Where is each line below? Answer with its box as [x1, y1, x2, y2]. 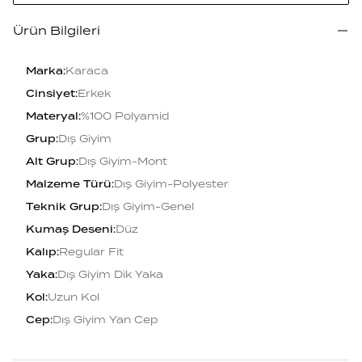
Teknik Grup [26, 200, 99, 213]
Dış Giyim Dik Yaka [57, 268, 163, 281]
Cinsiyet [26, 87, 75, 100]
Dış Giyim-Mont [78, 155, 167, 168]
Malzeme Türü [26, 178, 112, 191]
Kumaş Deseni [26, 223, 113, 236]
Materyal [26, 110, 78, 123]
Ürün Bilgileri [13, 24, 100, 38]
